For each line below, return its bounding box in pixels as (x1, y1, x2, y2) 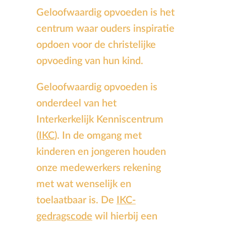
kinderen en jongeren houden (36, 147, 166, 157)
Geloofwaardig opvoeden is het (36, 8, 175, 18)
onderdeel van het (36, 98, 117, 109)
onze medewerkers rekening (36, 163, 161, 174)
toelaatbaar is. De (36, 195, 117, 206)
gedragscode (36, 211, 92, 222)
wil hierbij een (92, 211, 157, 222)
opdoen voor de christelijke (36, 40, 156, 50)
